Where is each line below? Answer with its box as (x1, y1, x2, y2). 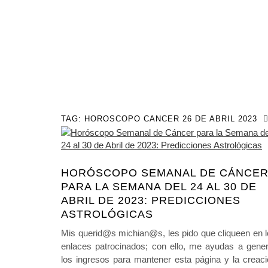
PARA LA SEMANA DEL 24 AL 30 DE (61, 181, 257, 193)
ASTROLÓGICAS (61, 208, 153, 220)
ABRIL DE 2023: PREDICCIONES (61, 194, 240, 206)
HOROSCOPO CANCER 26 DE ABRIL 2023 (84, 114, 257, 123)
